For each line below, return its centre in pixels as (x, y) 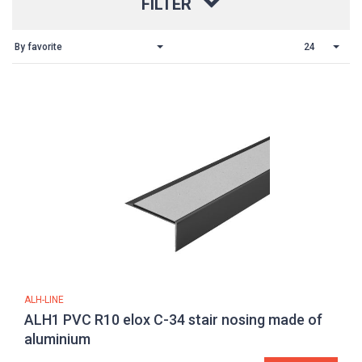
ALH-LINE (44, 299)
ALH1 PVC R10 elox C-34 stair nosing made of (173, 319)
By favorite (38, 46)
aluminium (57, 339)
